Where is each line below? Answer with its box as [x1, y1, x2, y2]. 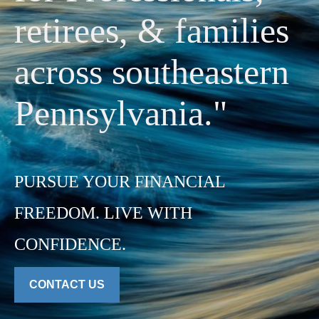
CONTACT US [29, 278, 105, 291]
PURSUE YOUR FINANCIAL [14, 172, 225, 191]
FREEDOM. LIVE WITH [14, 204, 192, 222]
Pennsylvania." [14, 93, 227, 133]
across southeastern [14, 52, 289, 92]
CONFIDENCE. [14, 235, 126, 253]
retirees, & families [14, 11, 289, 51]
